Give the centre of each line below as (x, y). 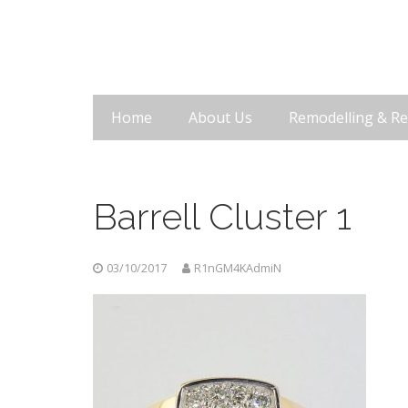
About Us (220, 117)
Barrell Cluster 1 (222, 216)
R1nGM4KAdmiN (238, 268)
